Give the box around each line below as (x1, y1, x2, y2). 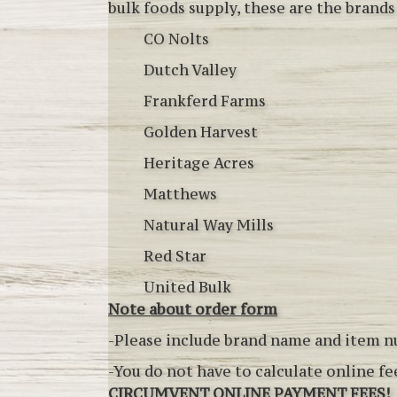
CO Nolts (108, 28, 209, 49)
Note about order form (108, 299, 277, 319)
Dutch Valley (108, 59, 237, 80)
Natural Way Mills (108, 214, 274, 235)
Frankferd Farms (108, 90, 266, 111)
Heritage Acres (108, 152, 254, 173)
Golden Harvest (108, 121, 258, 142)
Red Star (108, 245, 206, 266)
